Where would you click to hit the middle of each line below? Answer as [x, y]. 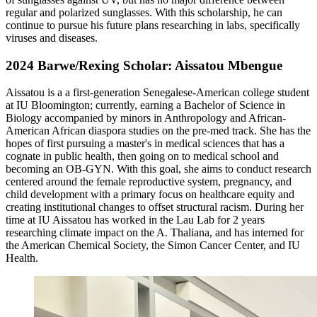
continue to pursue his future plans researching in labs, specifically [153, 25]
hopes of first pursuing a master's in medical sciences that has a [145, 144]
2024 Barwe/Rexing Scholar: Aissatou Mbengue [144, 65]
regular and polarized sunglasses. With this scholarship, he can [144, 12]
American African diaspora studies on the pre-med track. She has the [158, 131]
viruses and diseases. [52, 38]
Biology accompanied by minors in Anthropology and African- [146, 118]
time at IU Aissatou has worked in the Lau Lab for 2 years [135, 220]
